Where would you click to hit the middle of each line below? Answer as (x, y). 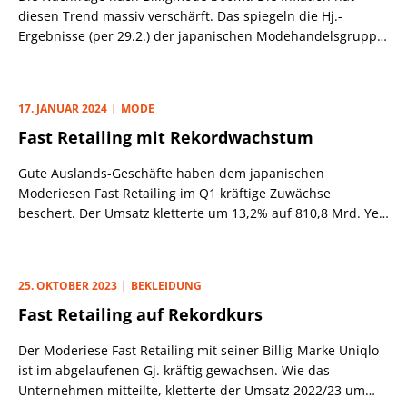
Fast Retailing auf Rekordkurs (140, 314)
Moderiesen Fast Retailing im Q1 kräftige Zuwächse (174, 193)
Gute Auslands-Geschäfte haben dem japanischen (171, 173)
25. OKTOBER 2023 (68, 285)
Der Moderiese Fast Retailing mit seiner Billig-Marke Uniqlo (199, 350)
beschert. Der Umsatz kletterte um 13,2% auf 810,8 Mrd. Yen (203, 213)
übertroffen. (55, 253)
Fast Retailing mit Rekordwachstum (166, 137)
